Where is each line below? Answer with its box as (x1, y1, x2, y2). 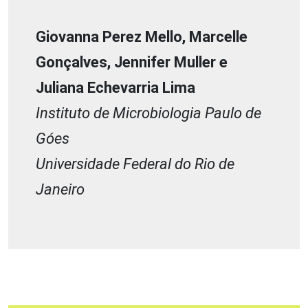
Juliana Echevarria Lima (36, 78, 195, 96)
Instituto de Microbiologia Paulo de (36, 104, 261, 122)
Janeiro (36, 180, 85, 198)
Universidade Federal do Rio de (36, 155, 234, 173)
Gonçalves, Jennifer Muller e (36, 53, 228, 71)
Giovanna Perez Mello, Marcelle (36, 27, 247, 45)
